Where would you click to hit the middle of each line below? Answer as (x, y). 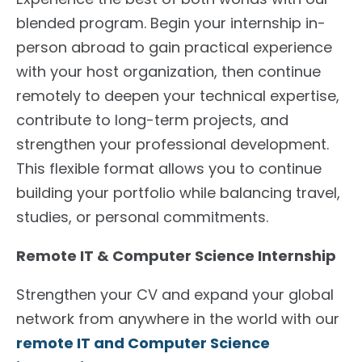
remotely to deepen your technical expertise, (178, 95)
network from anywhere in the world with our (178, 318)
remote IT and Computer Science (143, 343)
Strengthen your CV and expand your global (175, 294)
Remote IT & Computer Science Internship (176, 255)
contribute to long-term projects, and (152, 120)
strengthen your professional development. (173, 144)
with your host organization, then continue (168, 71)
